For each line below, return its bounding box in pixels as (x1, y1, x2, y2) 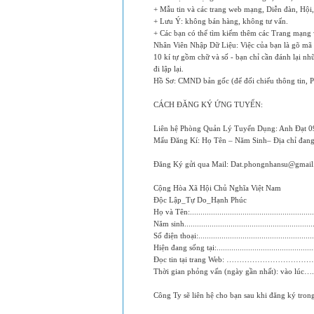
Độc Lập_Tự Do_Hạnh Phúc (153, 196, 247, 204)
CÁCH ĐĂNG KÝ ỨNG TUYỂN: (153, 100, 263, 109)
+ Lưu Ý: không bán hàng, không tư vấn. (153, 17, 288, 25)
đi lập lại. (153, 64, 184, 73)
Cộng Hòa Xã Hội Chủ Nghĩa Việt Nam (153, 184, 281, 192)
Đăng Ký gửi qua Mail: (153, 160, 231, 168)
